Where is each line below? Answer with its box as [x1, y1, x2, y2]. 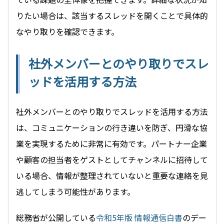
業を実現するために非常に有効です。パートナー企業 [16, 137, 207, 149]
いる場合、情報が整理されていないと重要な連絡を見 [16, 169, 208, 181]
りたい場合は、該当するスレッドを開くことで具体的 [16, 9, 208, 21]
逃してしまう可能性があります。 [16, 185, 135, 197]
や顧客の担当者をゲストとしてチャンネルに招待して [16, 153, 208, 165]
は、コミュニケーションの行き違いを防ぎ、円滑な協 [16, 121, 207, 133]
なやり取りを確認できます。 [16, 25, 119, 37]
